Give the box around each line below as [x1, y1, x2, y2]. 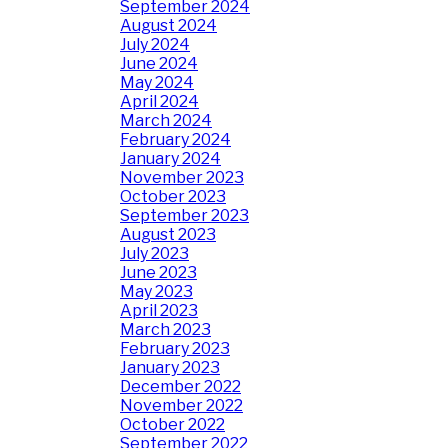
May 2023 [120, 282, 193, 301]
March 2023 [120, 320, 211, 339]
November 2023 [120, 168, 244, 187]
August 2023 [120, 225, 216, 244]
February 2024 [120, 130, 231, 149]
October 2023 [120, 187, 226, 206]
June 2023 [120, 263, 197, 282]
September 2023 [120, 206, 249, 225]
